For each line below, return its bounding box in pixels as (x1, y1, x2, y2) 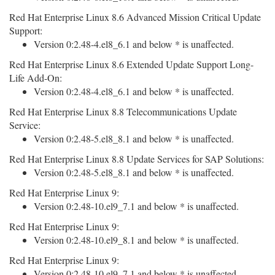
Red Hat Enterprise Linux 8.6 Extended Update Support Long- (9, 58, 254, 71)
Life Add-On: (9, 71, 62, 84)
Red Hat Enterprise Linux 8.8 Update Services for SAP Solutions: (9, 152, 264, 165)
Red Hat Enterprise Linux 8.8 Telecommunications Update (9, 105, 237, 118)
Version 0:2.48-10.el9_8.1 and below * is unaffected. (34, 233, 239, 246)
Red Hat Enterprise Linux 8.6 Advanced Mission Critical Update (9, 10, 261, 23)
